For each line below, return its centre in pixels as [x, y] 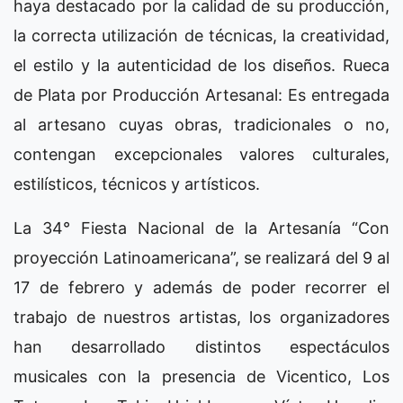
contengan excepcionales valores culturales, [201, 154]
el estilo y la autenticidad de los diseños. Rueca [201, 65]
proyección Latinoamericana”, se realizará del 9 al [201, 257]
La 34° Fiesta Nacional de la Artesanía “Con [201, 228]
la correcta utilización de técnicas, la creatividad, [201, 35]
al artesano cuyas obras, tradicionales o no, [201, 124]
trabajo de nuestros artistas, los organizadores [201, 317]
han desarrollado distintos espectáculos [201, 346]
